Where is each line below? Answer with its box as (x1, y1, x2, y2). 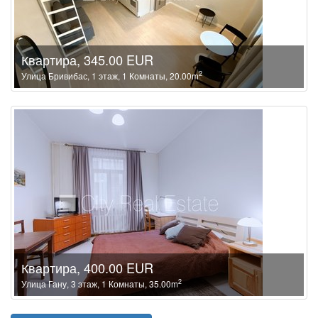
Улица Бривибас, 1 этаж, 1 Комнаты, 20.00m (21, 69, 199, 82)
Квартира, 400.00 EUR (21, 258, 153, 277)
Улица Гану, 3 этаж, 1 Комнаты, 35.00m (21, 277, 178, 290)
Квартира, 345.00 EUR (21, 50, 153, 69)
